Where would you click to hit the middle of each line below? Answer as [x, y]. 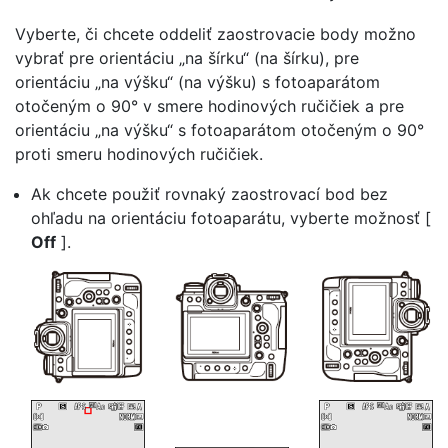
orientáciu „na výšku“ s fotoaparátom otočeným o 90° [219, 130]
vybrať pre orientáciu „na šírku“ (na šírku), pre [187, 58]
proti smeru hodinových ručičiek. [139, 154]
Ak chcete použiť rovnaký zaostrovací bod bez [209, 194]
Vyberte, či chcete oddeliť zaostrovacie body [187, 34]
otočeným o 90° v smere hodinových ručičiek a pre [209, 106]
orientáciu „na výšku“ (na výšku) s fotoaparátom [197, 82]
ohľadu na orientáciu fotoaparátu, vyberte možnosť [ [231, 218]
